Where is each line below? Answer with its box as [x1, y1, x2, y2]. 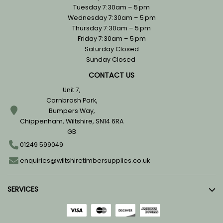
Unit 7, [63, 85, 81, 94]
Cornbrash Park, [46, 96, 98, 105]
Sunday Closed [86, 55, 137, 64]
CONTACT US [89, 70, 134, 80]
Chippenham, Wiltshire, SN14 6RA [20, 116, 123, 125]
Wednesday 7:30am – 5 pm [67, 13, 156, 22]
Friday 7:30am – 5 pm [77, 34, 146, 43]
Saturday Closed [84, 45, 139, 54]
